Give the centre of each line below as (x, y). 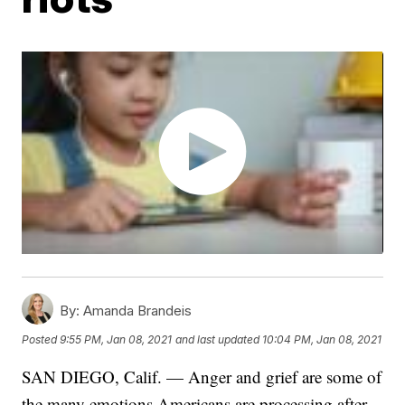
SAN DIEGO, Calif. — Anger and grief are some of (202, 377)
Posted (41, 339)
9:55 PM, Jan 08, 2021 (116, 339)
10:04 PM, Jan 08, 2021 (322, 339)
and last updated (218, 339)
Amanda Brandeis (136, 311)
